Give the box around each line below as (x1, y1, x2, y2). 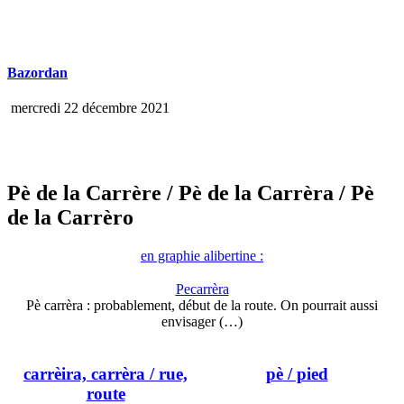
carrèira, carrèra (23, 363, 145, 383)
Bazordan (7, 65, 68, 81)
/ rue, (145, 363, 188, 383)
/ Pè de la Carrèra (161, 181, 334, 206)
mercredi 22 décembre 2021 (7, 100, 170, 116)
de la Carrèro (7, 206, 133, 230)
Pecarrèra (175, 281, 229, 298)
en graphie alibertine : (141, 248, 263, 264)
